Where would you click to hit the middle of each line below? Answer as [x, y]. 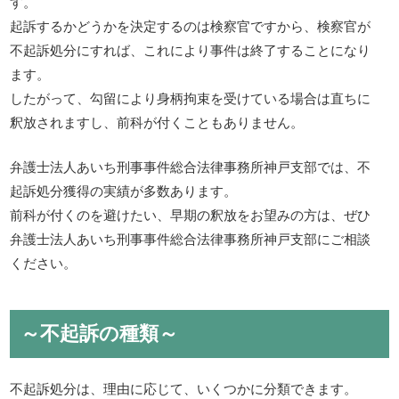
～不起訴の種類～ [100, 332]
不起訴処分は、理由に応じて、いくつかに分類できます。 [184, 387]
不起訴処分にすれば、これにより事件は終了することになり [191, 50]
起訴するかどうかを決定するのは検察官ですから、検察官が [191, 26]
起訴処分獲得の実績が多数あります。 [124, 190]
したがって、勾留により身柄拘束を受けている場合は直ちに [191, 98]
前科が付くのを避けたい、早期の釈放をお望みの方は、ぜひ [191, 214]
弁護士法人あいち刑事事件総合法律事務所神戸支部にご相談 [191, 238]
